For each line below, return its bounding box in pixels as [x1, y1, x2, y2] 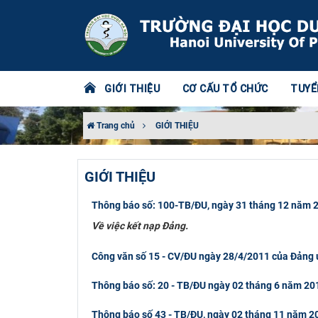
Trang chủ [94, 121, 135, 131]
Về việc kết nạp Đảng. [91, 219, 188, 231]
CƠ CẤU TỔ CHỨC [182, 82, 268, 95]
